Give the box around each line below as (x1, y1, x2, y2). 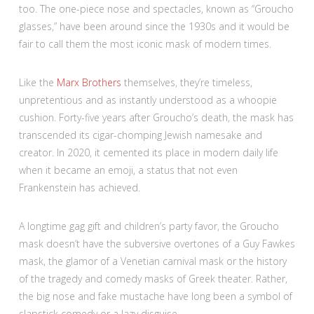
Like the (18, 75, 57, 89)
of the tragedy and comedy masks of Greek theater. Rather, (18, 271, 287, 285)
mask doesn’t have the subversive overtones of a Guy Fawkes (18, 236, 295, 250)
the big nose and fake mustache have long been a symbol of (18, 289, 292, 303)
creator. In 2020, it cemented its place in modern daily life (18, 145, 278, 159)
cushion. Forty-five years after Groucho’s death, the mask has (18, 110, 294, 124)
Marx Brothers (56, 75, 121, 89)
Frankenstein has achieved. (18, 180, 140, 194)
